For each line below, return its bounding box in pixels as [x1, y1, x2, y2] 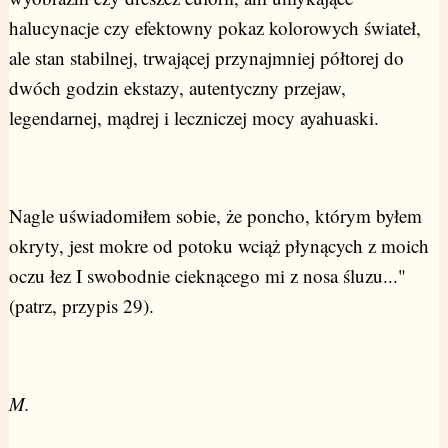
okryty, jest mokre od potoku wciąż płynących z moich [8, 233, 429, 259]
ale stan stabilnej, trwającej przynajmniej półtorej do [8, 45, 404, 71]
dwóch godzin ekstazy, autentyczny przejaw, [8, 75, 346, 101]
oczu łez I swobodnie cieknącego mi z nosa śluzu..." [8, 263, 406, 289]
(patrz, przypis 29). [8, 293, 154, 319]
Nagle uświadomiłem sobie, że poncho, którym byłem [8, 203, 422, 229]
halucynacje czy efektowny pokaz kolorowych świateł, [8, 15, 421, 41]
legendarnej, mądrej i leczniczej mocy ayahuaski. [8, 105, 379, 131]
